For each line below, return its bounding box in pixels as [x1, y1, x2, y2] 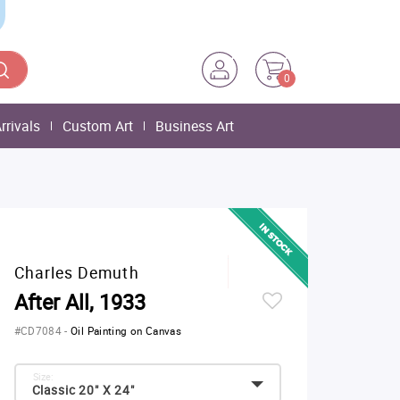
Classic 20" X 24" [31, 382, 135, 398]
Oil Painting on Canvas [71, 324, 182, 337]
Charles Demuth [13, 262, 139, 283]
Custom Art [62, 116, 133, 136]
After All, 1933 [13, 287, 146, 316]
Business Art [155, 116, 234, 136]
